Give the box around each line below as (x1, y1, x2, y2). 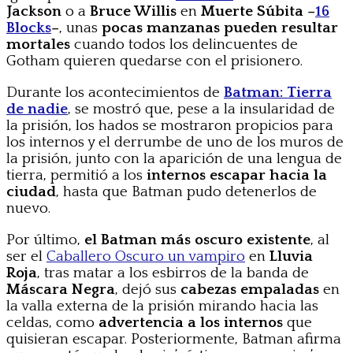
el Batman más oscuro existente (84, 231, 310, 248)
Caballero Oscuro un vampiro (46, 247, 245, 265)
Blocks (6, 19, 51, 36)
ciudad (6, 183, 56, 200)
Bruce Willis (90, 2, 176, 20)
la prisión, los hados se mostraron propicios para (6, 117, 333, 134)
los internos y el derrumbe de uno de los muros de (6, 133, 344, 150)
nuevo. (6, 199, 50, 217)
